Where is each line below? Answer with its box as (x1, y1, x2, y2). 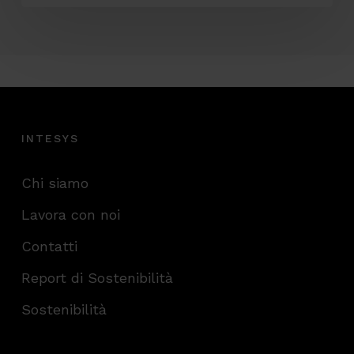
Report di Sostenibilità (21, 269, 173, 287)
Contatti (21, 238, 77, 255)
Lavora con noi (21, 206, 120, 224)
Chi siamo (21, 175, 88, 192)
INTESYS (21, 132, 79, 145)
